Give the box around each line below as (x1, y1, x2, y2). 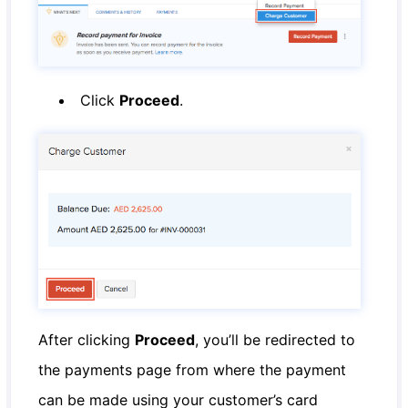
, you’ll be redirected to (195, 331, 356, 349)
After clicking (38, 331, 136, 349)
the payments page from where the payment (38, 361, 347, 379)
